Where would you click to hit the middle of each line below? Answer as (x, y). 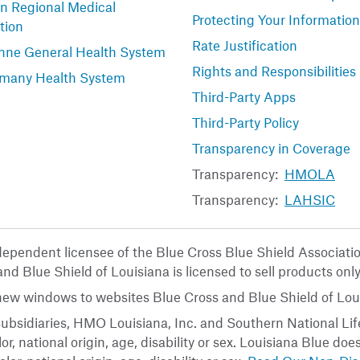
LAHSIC (310, 199)
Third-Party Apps (244, 96)
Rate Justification (245, 45)
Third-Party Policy (245, 122)
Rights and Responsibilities (274, 71)
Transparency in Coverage (271, 148)
